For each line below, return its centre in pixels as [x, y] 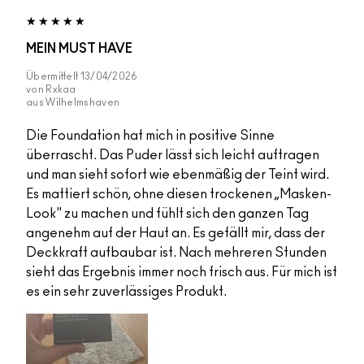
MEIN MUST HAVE [79, 49]
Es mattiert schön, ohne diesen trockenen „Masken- [179, 195]
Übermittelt [53, 77]
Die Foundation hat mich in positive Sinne [150, 136]
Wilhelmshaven [83, 103]
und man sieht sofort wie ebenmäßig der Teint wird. [178, 175]
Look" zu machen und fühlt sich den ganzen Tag [167, 214]
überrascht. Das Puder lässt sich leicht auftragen [173, 156]
